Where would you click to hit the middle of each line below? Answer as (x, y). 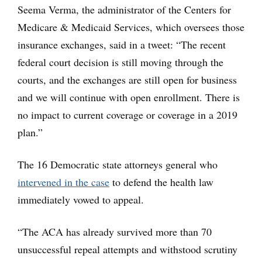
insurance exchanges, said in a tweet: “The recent (122, 44)
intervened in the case (63, 182)
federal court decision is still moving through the (120, 62)
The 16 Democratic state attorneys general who (118, 164)
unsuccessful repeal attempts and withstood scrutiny (127, 249)
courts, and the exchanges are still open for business (127, 80)
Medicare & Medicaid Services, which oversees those (131, 27)
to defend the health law (161, 182)
